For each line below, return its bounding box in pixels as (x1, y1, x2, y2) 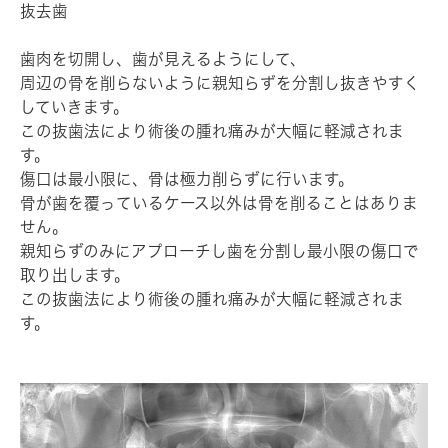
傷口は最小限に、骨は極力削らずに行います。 (20, 171, 354, 188)
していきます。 (20, 99, 129, 116)
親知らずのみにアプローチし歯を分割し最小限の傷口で (20, 243, 419, 260)
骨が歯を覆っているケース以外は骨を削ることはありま (20, 195, 418, 212)
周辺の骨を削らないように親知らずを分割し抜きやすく (20, 75, 420, 92)
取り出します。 (20, 267, 130, 284)
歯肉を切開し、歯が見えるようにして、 (20, 51, 306, 68)
